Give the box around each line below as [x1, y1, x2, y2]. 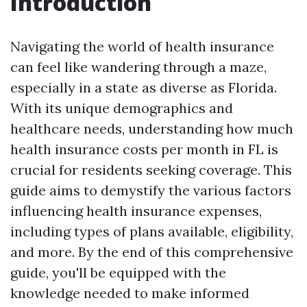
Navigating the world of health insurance [10, 38, 274, 55]
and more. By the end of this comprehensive [10, 243, 293, 260]
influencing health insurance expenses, [10, 202, 262, 219]
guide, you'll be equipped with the [10, 264, 226, 281]
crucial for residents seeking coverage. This [10, 161, 292, 178]
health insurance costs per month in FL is [10, 140, 278, 158]
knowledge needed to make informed [10, 284, 249, 302]
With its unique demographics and [10, 99, 233, 116]
